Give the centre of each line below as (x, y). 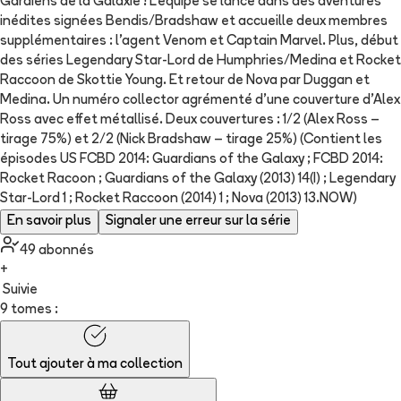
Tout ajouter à (51, 365)
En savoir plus (49, 222)
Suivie (20, 291)
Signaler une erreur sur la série (198, 222)
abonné (61, 252)
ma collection (139, 365)
